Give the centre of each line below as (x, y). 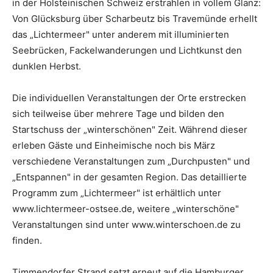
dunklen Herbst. (47, 66)
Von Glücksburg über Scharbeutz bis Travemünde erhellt (135, 19)
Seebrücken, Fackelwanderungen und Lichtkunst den (127, 51)
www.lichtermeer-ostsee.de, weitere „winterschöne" (126, 209)
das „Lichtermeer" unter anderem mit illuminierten (121, 35)
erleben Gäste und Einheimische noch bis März (114, 146)
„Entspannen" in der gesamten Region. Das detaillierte (129, 177)
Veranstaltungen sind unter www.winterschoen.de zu (126, 225)
